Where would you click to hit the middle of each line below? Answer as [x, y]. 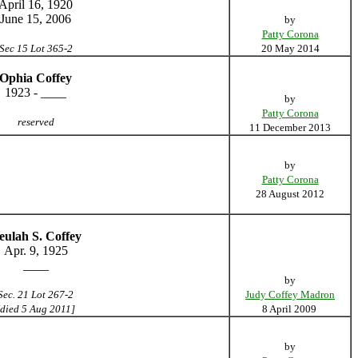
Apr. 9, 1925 [36, 251]
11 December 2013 [290, 127]
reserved [36, 122]
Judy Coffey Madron [290, 294]
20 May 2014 [290, 48]
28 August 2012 [290, 194]
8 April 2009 [290, 309]
